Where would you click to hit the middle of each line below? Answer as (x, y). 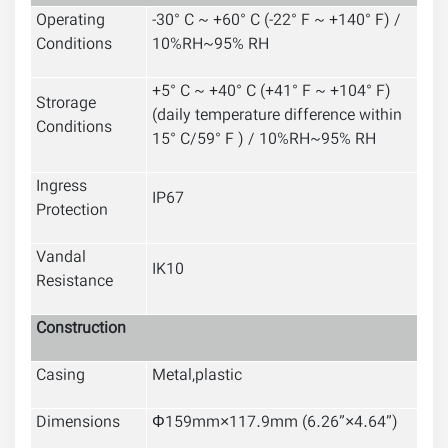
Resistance (74, 283)
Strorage (66, 105)
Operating (70, 22)
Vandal (61, 259)
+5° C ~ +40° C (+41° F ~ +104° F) (271, 93)
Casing (60, 377)
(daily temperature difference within (277, 117)
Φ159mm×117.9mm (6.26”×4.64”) (275, 424)
